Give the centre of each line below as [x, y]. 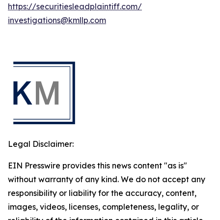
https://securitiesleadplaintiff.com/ [75, 6]
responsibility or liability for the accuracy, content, [102, 193]
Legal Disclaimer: [41, 144]
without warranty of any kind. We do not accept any [107, 179]
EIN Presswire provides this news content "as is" [97, 165]
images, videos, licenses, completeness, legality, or [103, 207]
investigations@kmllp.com [57, 20]
